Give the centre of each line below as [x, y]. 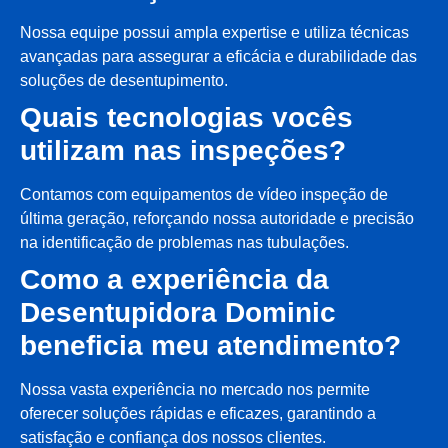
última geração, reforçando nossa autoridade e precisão [217, 218]
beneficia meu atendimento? [210, 345]
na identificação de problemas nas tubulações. [184, 242]
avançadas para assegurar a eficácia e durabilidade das [218, 56]
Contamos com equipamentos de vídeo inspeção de [204, 194]
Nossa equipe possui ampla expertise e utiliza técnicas [214, 32]
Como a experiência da [174, 279]
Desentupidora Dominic [178, 312]
